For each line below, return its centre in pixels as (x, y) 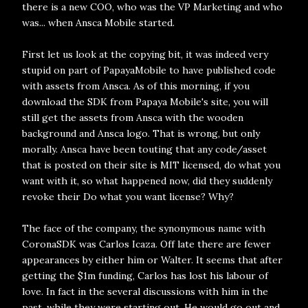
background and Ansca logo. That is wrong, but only (141, 133)
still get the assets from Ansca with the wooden (133, 118)
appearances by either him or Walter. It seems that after (152, 260)
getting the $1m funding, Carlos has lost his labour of (145, 276)
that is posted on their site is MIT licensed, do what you (151, 165)
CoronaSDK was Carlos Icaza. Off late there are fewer (146, 244)
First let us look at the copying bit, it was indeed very (145, 54)
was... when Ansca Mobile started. (98, 23)
